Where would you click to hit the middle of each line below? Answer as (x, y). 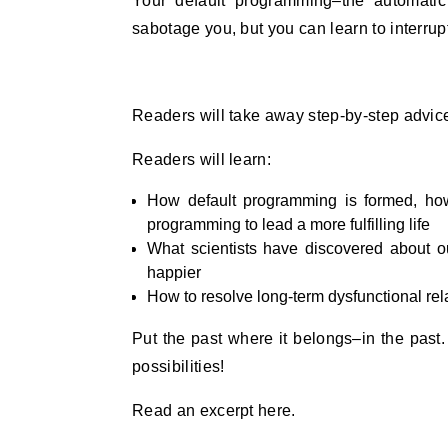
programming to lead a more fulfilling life (288, 224)
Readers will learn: (202, 159)
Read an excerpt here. (214, 410)
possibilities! (178, 366)
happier (174, 272)
